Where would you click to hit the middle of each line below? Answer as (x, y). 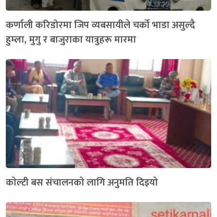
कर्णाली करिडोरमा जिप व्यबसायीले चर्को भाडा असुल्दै (101, 25)
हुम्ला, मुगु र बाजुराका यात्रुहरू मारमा (71, 39)
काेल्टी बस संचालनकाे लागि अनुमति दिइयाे (82, 182)
